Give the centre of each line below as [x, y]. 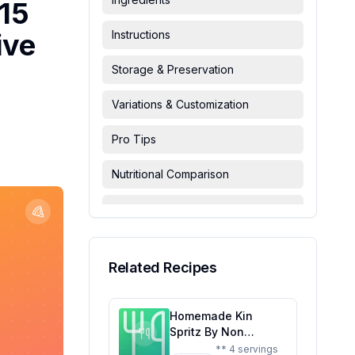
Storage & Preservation [173, 69]
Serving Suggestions [166, 244]
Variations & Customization [180, 104]
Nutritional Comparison [170, 174]
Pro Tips [134, 139]
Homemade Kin [211, 316]
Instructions [141, 34]
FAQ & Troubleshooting [172, 209]
